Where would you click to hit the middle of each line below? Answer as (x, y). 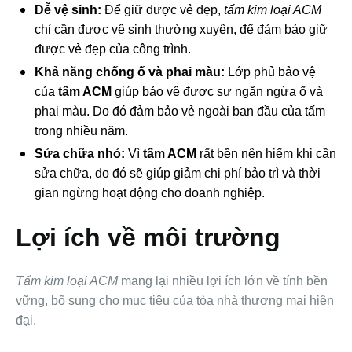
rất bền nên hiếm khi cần (266, 154)
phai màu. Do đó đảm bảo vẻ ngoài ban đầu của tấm (180, 112)
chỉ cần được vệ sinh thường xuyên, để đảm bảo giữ (181, 30)
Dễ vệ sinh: (68, 10)
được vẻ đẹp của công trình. (113, 49)
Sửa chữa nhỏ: (80, 154)
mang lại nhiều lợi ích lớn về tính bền (223, 281)
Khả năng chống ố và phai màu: (130, 72)
